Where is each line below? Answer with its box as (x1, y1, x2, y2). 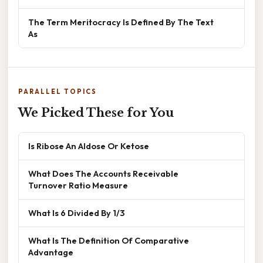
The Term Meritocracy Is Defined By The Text (28, 16, 214, 28)
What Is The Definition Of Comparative (28, 235, 189, 247)
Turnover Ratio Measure (28, 180, 128, 191)
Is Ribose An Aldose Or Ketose (28, 140, 149, 152)
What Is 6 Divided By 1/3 (28, 207, 124, 219)
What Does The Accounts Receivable (28, 168, 178, 180)
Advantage (28, 247, 73, 258)
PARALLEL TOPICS (18, 87, 97, 96)
